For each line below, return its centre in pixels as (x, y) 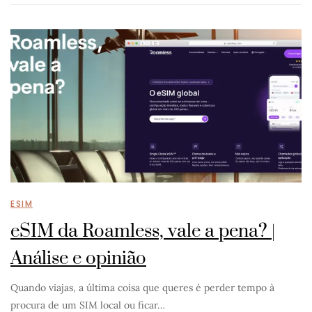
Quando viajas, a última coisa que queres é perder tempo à (142, 288)
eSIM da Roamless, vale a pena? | (143, 232)
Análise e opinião (78, 259)
